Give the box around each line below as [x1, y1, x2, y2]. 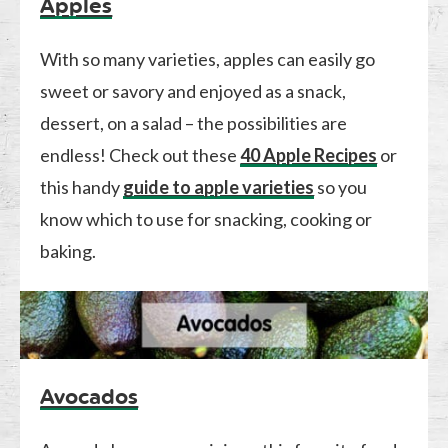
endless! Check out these [40, 143, 241, 166]
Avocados [40, 383, 139, 409]
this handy [40, 175, 124, 198]
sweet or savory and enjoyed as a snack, [40, 79, 347, 102]
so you [314, 175, 368, 198]
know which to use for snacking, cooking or [40, 207, 373, 230]
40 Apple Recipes [240, 143, 378, 166]
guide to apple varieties [123, 175, 315, 198]
